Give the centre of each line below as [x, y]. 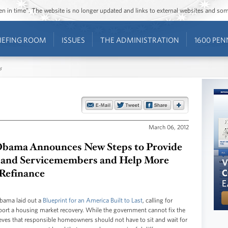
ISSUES [73, 40]
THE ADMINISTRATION [139, 40]
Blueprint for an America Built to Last [93, 200]
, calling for [158, 200]
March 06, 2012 [169, 126]
